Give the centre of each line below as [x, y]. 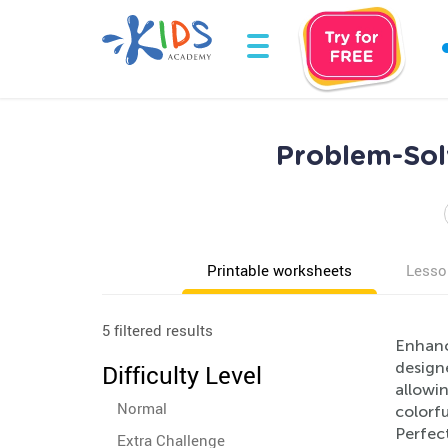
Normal [142, 408]
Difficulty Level [182, 375]
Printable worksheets [279, 270]
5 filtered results [157, 330]
